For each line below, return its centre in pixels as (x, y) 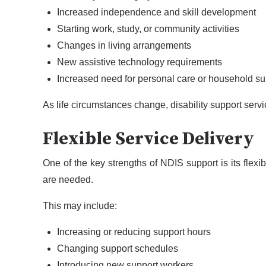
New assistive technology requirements (140, 62)
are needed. (68, 180)
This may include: (80, 206)
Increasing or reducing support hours (134, 232)
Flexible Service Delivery (148, 139)
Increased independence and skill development (156, 12)
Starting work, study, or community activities (148, 28)
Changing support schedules (118, 249)
